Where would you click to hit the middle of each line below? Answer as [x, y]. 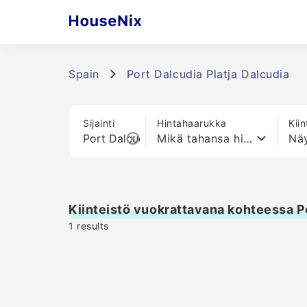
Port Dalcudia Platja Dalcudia [208, 74]
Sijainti [99, 123]
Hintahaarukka [192, 123]
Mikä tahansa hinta [248, 138]
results [91, 226]
